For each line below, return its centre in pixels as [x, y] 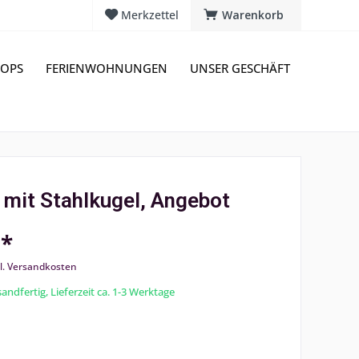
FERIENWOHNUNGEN [107, 68]
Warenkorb [253, 15]
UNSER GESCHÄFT [240, 68]
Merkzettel [150, 15]
